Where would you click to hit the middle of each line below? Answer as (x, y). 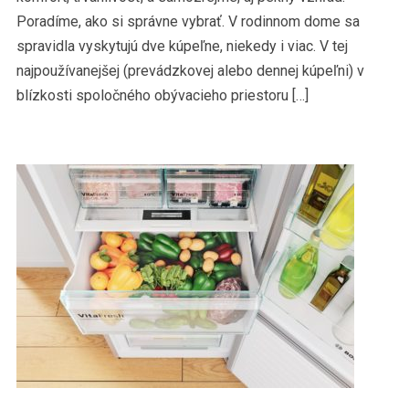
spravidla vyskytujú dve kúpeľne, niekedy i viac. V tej (182, 47)
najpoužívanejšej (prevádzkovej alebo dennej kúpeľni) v (190, 71)
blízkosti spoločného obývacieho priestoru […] (162, 96)
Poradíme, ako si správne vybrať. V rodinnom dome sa (188, 22)
